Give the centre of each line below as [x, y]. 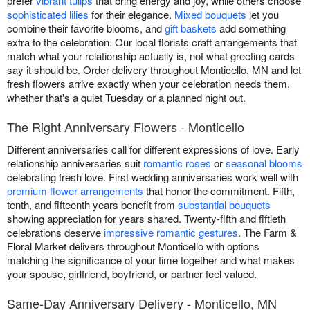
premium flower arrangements [75, 190]
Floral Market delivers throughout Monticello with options [133, 246]
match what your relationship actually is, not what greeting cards [151, 55]
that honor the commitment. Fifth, [219, 190]
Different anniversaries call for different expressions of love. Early [153, 149]
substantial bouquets [224, 204]
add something [251, 28]
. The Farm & [267, 232]
